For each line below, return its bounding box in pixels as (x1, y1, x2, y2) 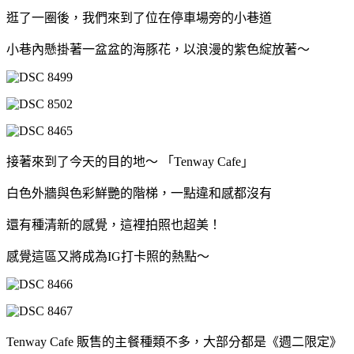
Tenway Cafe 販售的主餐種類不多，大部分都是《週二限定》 (6, 335, 342, 349)
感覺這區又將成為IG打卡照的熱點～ (6, 250, 209, 264)
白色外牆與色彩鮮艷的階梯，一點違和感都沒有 (6, 186, 272, 201)
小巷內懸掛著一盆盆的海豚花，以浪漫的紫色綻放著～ (6, 43, 310, 57)
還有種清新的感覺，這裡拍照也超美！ (6, 218, 221, 232)
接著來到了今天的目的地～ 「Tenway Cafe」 (6, 155, 254, 169)
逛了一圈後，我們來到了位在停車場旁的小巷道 (6, 11, 272, 25)
